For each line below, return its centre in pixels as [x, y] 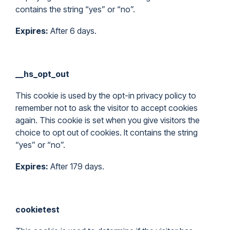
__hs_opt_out [42, 74]
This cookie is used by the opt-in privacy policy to [106, 95]
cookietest [37, 209]
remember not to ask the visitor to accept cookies [107, 108]
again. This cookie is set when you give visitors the [108, 120]
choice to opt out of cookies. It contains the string [107, 132]
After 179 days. [76, 166]
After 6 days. [72, 31]
